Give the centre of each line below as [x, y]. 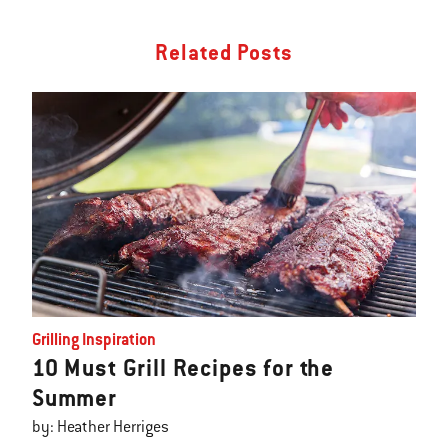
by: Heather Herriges [100, 427]
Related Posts [224, 53]
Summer [74, 398]
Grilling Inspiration [94, 340]
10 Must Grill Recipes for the [183, 368]
